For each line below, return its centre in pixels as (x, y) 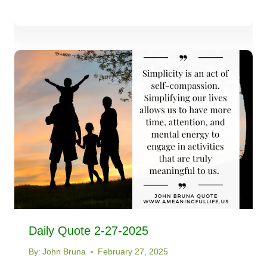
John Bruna (64, 252)
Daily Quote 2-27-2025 (89, 231)
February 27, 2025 (133, 252)
